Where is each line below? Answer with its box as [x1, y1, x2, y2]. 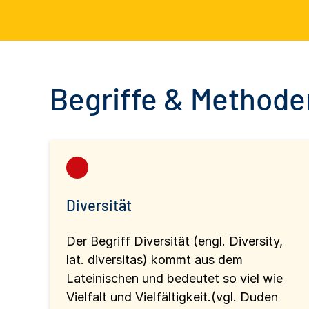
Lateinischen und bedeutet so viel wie [66, 270, 283, 286]
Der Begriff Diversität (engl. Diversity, [66, 233, 283, 248]
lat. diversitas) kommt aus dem [66, 252, 243, 267]
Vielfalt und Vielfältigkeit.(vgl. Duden [66, 289, 278, 304]
